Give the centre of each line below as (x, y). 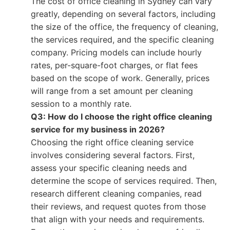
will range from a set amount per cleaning (112, 91)
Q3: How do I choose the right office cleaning (121, 117)
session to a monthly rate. (81, 104)
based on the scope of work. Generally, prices (120, 78)
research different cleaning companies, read (116, 194)
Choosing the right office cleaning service (112, 142)
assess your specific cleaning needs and (109, 168)
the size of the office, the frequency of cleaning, (124, 27)
